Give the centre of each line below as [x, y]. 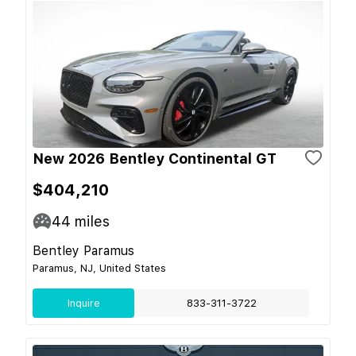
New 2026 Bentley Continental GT [155, 158]
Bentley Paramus [83, 250]
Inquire [83, 303]
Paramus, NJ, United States [99, 268]
